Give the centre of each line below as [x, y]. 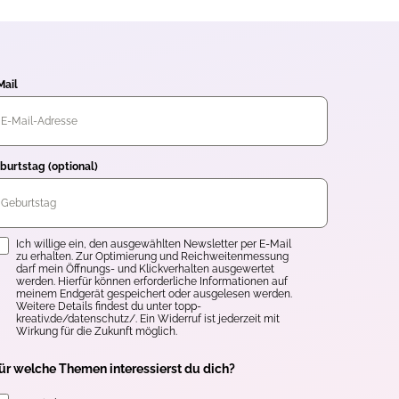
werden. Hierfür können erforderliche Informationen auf [152, 282]
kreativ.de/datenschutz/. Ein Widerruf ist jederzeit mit [148, 319]
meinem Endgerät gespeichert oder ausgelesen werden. [154, 294]
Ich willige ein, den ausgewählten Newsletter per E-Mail [154, 244]
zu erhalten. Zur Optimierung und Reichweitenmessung [152, 257]
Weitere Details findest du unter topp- [109, 307]
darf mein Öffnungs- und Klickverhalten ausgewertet [145, 269]
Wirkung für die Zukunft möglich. [97, 332]
